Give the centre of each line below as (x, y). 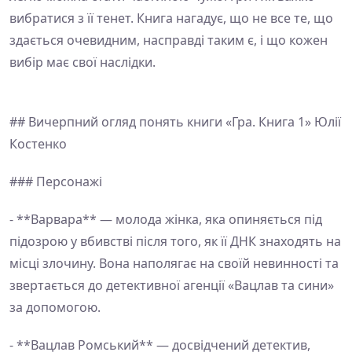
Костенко (38, 144)
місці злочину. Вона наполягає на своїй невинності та (174, 263)
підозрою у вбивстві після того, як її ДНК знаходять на (175, 241)
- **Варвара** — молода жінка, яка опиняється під (166, 219)
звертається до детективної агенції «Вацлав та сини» (172, 285)
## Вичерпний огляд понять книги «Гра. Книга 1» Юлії (175, 122)
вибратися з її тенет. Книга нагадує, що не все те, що (171, 18)
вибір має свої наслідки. (82, 62)
